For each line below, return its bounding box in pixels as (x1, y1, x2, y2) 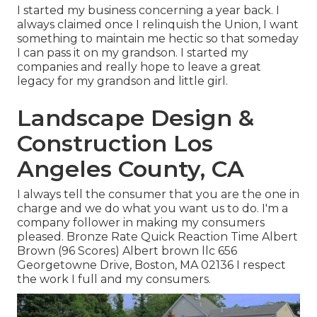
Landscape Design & (17, 104, 254, 132)
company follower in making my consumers (17, 216, 265, 230)
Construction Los (17, 129, 213, 158)
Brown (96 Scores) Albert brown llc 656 (17, 244, 237, 258)
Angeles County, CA (17, 155, 244, 183)
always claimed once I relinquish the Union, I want (17, 18, 299, 32)
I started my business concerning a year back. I (17, 4, 279, 18)
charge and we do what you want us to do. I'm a (17, 202, 288, 216)
